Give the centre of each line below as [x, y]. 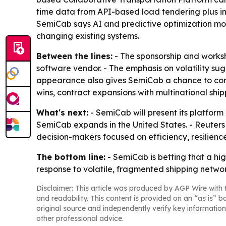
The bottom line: [71, 157]
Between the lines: [74, 56]
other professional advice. [80, 218]
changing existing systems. [88, 36]
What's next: [62, 112]
